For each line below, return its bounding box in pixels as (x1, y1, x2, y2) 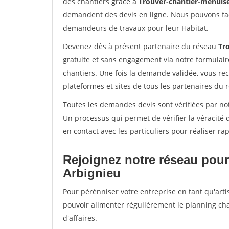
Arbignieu (63, 166, 121, 180)
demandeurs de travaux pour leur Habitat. (63, 23, 209, 33)
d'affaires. (63, 213, 97, 223)
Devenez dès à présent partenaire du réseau (63, 41, 218, 51)
